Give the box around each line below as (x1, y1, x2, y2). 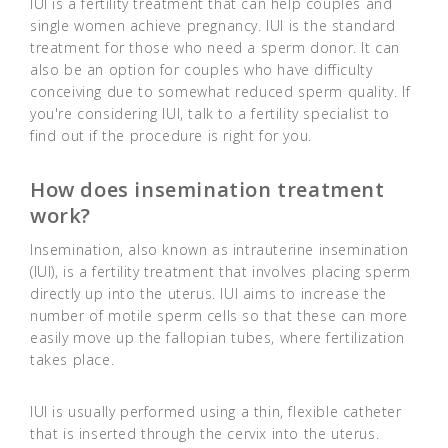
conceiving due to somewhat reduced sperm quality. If (30, 82, 411, 102)
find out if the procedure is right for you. (30, 126, 312, 146)
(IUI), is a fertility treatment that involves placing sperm (30, 262, 411, 282)
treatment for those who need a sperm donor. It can (30, 38, 401, 58)
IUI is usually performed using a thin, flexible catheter (30, 402, 402, 422)
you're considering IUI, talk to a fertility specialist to (30, 104, 390, 124)
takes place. (30, 350, 115, 370)
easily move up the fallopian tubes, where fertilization (30, 328, 406, 348)
